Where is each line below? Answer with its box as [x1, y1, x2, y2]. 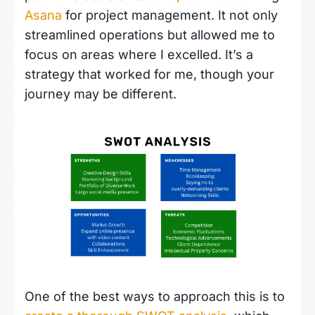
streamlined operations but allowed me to [25, 27, 275, 43]
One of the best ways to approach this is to [25, 288, 285, 304]
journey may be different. [25, 86, 176, 102]
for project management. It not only [62, 8, 278, 23]
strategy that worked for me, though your [25, 67, 274, 82]
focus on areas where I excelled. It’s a [25, 47, 253, 63]
